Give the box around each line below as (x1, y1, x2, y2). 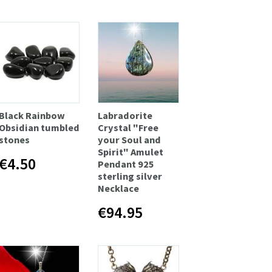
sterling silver (98, 169, 163, 182)
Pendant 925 (98, 157, 155, 170)
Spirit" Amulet (98, 145, 164, 158)
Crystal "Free (98, 121, 159, 134)
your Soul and (98, 133, 161, 146)
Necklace (98, 182, 140, 194)
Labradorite (98, 109, 153, 121)
